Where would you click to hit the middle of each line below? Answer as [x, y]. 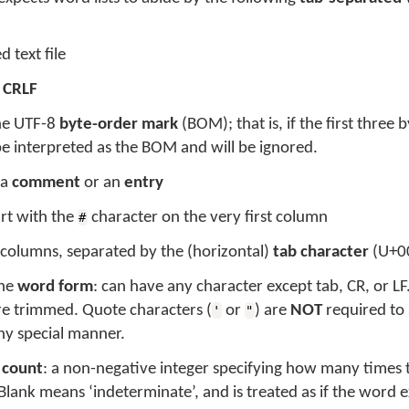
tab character [321, 252]
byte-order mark [119, 125]
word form [55, 287]
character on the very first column [207, 218]
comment [46, 183]
